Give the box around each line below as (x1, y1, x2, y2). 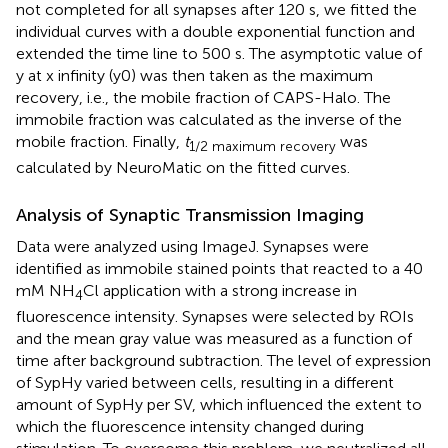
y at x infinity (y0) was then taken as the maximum (16, 65, 373, 85)
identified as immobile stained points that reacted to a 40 (16, 259, 423, 279)
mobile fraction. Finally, (16, 131, 184, 151)
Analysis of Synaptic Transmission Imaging (16, 204, 364, 227)
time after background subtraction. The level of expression (16, 351, 431, 371)
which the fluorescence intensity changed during (16, 417, 364, 437)
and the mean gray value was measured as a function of (16, 329, 412, 349)
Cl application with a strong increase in (83, 281, 357, 301)
